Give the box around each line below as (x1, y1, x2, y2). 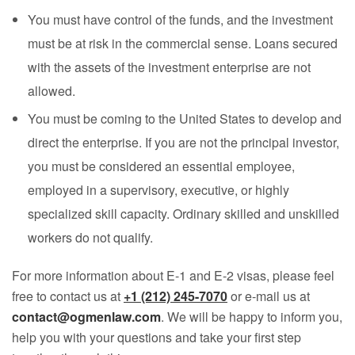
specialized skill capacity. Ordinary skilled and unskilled (28, 204, 339, 223)
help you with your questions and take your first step (12, 328, 301, 346)
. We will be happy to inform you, (161, 307, 342, 326)
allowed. (28, 82, 75, 100)
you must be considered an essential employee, (28, 157, 295, 175)
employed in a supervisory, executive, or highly (28, 181, 289, 199)
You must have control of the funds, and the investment (28, 10, 333, 29)
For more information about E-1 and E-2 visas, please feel (12, 266, 334, 284)
